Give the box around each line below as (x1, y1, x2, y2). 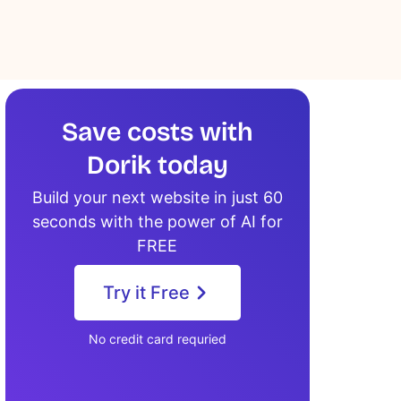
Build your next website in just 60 (32, 188, 283, 207)
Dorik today (86, 149, 228, 181)
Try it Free (102, 282, 190, 303)
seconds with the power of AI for (32, 212, 283, 231)
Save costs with (61, 116, 253, 148)
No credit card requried (88, 331, 226, 346)
